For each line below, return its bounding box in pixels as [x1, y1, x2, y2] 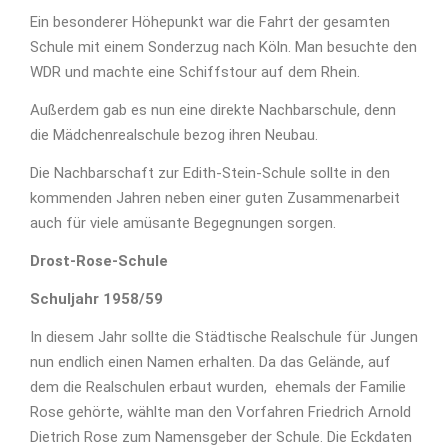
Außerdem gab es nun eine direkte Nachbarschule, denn [30, 101, 396, 120]
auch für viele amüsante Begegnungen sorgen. [30, 214, 336, 233]
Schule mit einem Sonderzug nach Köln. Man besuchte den [30, 38, 417, 57]
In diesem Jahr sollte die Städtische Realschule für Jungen [30, 328, 418, 347]
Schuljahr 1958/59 [30, 290, 163, 309]
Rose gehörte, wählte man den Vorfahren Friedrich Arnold [30, 403, 411, 422]
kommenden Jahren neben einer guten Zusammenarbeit [30, 189, 400, 208]
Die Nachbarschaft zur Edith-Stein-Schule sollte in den [30, 164, 390, 183]
